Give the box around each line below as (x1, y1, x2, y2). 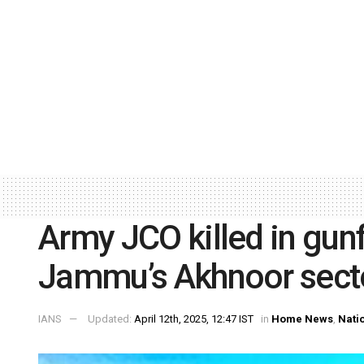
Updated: (88, 313, 134, 326)
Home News (271, 313, 333, 326)
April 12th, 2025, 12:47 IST (134, 313, 253, 326)
